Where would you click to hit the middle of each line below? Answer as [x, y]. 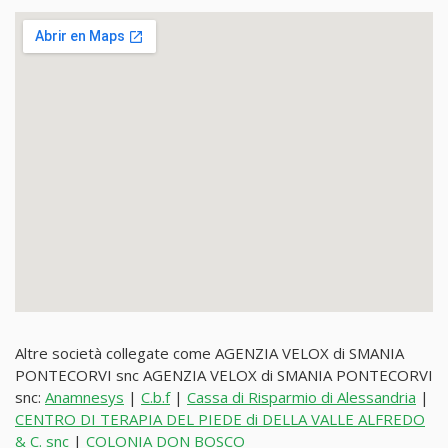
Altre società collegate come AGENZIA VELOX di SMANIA [209, 353]
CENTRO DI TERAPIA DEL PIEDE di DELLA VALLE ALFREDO [220, 419]
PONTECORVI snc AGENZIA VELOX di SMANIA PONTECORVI [224, 375]
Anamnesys [84, 397]
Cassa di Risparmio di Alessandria [301, 397]
